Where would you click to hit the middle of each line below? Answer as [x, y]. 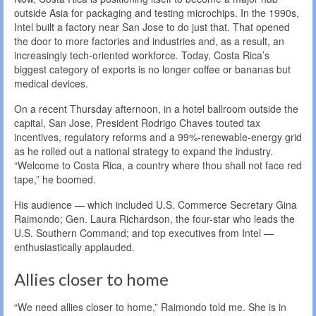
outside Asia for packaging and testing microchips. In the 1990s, [157, 13]
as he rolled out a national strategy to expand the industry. [144, 151]
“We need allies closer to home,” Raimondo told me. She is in [150, 306]
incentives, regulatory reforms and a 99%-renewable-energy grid [158, 137]
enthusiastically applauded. [74, 247]
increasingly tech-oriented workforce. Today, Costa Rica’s [142, 55]
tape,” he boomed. [55, 180]
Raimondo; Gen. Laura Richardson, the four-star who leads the [154, 219]
